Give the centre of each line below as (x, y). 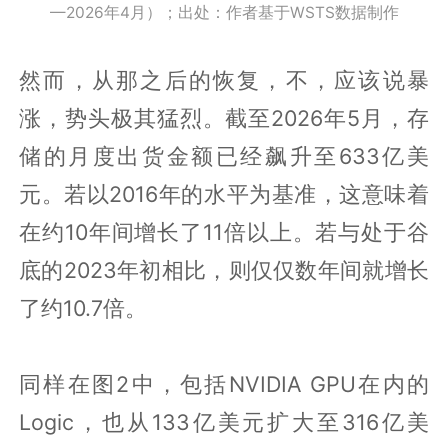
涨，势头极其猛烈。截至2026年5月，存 (224, 117)
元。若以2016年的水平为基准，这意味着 (224, 193)
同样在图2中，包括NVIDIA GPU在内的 (224, 383)
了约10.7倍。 (83, 307)
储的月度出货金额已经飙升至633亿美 (224, 155)
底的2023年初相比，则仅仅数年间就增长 (224, 269)
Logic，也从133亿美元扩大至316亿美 (224, 421)
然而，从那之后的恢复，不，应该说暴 (224, 79)
